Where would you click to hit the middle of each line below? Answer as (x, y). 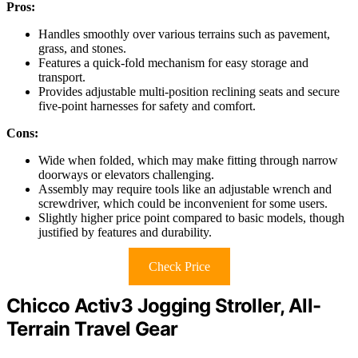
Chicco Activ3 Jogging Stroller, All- (164, 306)
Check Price (179, 267)
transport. (62, 78)
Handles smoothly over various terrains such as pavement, (184, 34)
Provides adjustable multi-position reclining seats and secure (189, 92)
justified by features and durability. (125, 233)
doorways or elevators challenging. (126, 175)
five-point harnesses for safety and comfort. (147, 106)
